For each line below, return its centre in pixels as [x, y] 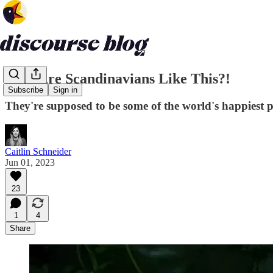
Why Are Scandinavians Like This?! [118, 78]
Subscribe [26, 90]
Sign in [65, 90]
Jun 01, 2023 [30, 162]
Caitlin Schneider [38, 151]
